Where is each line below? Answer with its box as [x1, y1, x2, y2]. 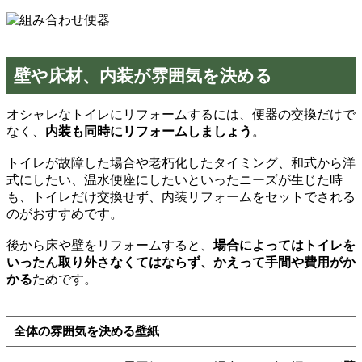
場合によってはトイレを [213, 238, 356, 253]
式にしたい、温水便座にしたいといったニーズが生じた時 [6, 173, 343, 187]
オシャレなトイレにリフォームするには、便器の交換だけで [6, 107, 356, 122]
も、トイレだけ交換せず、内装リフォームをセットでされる [6, 190, 356, 204]
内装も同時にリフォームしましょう [45, 124, 252, 139]
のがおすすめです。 [6, 207, 123, 221]
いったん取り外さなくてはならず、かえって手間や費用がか [6, 255, 356, 270]
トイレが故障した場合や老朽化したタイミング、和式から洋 [6, 156, 356, 170]
